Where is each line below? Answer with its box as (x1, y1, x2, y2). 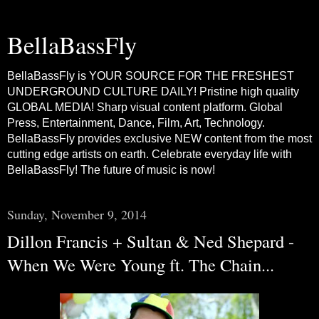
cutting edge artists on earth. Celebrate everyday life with (7, 148, 292, 160)
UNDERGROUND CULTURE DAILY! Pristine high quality (7, 85, 299, 98)
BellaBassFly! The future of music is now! (7, 164, 215, 176)
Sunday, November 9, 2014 (7, 206, 147, 223)
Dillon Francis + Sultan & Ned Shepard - (7, 229, 294, 253)
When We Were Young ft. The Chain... (7, 253, 274, 276)
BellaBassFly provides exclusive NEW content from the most (7, 132, 312, 145)
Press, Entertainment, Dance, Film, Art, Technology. (7, 117, 265, 129)
